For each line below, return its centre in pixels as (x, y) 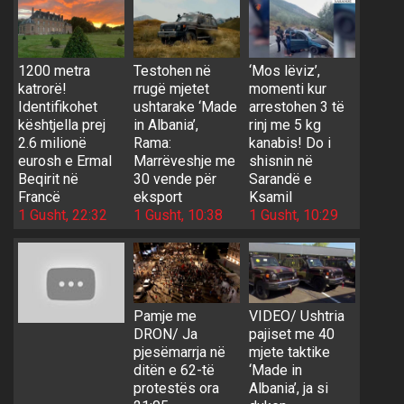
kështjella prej (62, 125)
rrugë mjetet (171, 89)
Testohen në (172, 71)
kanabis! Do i (289, 143)
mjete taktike (289, 352)
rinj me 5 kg (285, 125)
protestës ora (176, 388)
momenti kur (287, 89)
